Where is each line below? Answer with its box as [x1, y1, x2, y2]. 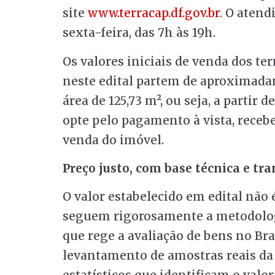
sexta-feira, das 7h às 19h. [63, 25, 215, 41]
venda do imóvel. [63, 132, 164, 147]
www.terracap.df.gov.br [88, 6, 220, 21]
